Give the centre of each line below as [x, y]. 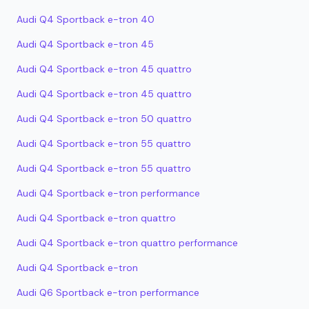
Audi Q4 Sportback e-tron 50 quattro [104, 119]
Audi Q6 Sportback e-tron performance [108, 292]
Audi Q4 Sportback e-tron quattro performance [127, 243]
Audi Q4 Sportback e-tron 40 [86, 19]
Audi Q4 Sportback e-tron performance [108, 193]
